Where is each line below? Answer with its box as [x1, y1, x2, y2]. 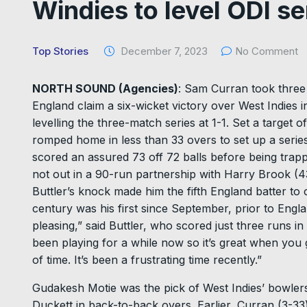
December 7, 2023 [118, 45, 208, 58]
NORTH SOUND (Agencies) [32, 82, 178, 96]
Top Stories [32, 45, 88, 58]
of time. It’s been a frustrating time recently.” [32, 253, 262, 267]
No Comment [235, 45, 298, 58]
